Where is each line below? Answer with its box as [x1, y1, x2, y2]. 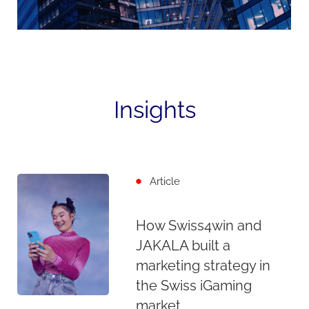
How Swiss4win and [135, 218, 261, 235]
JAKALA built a [135, 238, 230, 255]
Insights [113, 95, 196, 123]
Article [150, 175, 181, 188]
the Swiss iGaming [135, 278, 252, 295]
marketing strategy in [135, 258, 270, 275]
